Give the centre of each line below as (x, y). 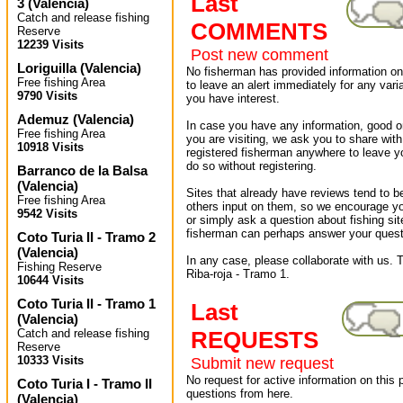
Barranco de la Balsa (82, 170)
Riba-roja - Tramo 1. (238, 273)
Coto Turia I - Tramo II (85, 383)
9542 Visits (47, 213)
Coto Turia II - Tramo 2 (86, 237)
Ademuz (43, 119)
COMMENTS (259, 31)
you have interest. (233, 98)
